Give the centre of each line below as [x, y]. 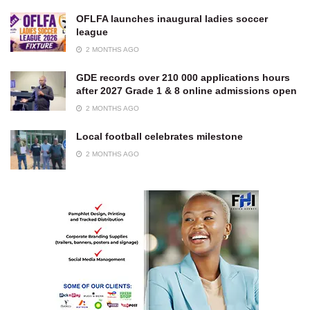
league [92, 32]
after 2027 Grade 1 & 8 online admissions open [186, 91]
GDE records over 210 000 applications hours [183, 77]
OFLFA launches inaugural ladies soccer [172, 19]
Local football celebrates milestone [159, 136]
